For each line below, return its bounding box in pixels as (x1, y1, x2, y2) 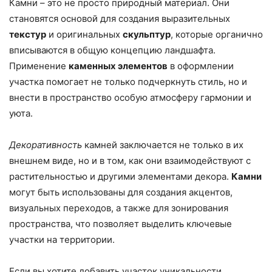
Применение (9, 60, 69, 72)
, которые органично (171, 29, 263, 41)
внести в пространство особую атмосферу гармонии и (9, 92, 251, 104)
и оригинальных (46, 29, 123, 41)
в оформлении (168, 60, 234, 72)
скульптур (123, 29, 171, 41)
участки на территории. (9, 234, 115, 246)
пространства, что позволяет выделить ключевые (9, 218, 232, 230)
